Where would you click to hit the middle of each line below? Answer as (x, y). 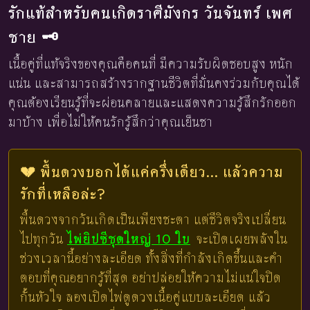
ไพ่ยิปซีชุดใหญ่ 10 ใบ (129, 239)
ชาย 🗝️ (33, 37)
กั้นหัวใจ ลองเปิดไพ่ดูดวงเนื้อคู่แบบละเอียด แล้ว (146, 297)
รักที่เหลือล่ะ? (63, 194)
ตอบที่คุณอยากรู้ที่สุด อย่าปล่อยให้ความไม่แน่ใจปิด (151, 278)
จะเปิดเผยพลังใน (240, 239)
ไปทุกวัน (44, 239)
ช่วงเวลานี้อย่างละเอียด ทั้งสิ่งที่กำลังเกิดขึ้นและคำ (152, 258)
